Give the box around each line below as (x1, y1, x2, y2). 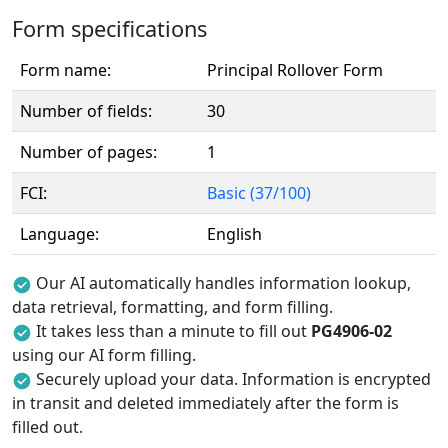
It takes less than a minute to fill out (36, 320, 311, 342)
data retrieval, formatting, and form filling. (12, 296, 333, 318)
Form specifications (12, 14, 207, 43)
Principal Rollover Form (207, 59, 383, 81)
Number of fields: (20, 100, 152, 122)
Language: (20, 223, 99, 245)
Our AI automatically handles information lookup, (36, 272, 411, 294)
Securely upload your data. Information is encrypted (36, 368, 431, 390)
